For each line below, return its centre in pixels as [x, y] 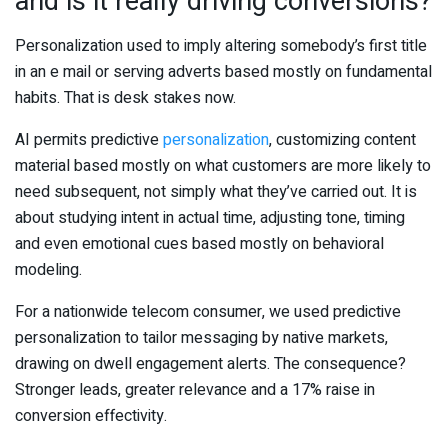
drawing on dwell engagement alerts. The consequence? [210, 364]
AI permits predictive [89, 140]
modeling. [48, 270]
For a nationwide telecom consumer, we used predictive [208, 312]
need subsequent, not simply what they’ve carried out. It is [216, 192]
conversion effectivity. [91, 416]
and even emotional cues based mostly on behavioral [199, 244]
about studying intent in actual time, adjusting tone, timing [210, 218]
